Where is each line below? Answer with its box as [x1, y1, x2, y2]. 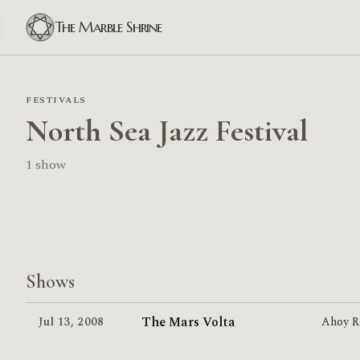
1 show [26, 155, 66, 174]
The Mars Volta [141, 313, 235, 332]
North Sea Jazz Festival [26, 112, 308, 149]
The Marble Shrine [55, 18, 162, 36]
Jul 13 [39, 313, 71, 331]
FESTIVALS [26, 93, 87, 107]
